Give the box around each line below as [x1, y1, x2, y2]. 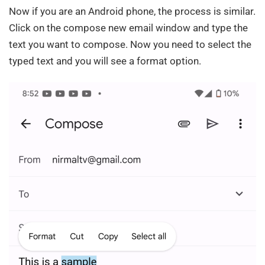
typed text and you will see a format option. [9, 54, 201, 67]
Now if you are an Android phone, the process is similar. [9, 5, 256, 17]
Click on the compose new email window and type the [9, 21, 248, 34]
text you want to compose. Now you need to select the [9, 38, 251, 50]
